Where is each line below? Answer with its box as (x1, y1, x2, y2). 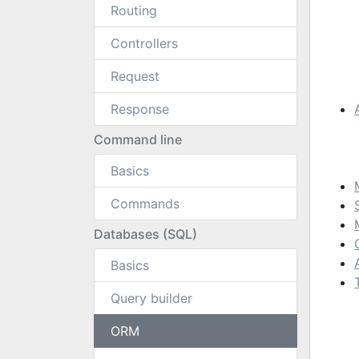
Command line (94, 131, 182, 147)
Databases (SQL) (94, 226, 197, 242)
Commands (111, 196, 179, 212)
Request (111, 68, 159, 84)
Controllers (111, 35, 178, 51)
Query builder (111, 290, 192, 306)
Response (111, 101, 169, 117)
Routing (111, 2, 157, 18)
